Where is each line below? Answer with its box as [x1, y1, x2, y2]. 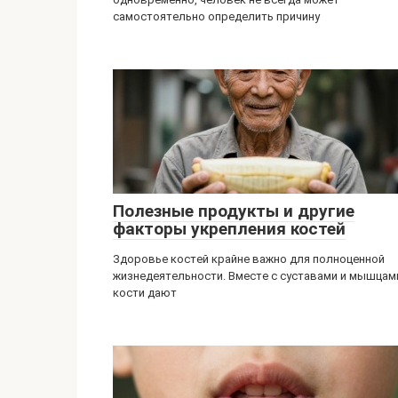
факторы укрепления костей [113, 219, 346, 239]
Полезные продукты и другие [113, 201, 354, 221]
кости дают [113, 286, 177, 299]
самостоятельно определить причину [113, 10, 320, 23]
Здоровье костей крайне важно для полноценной [113, 252, 385, 266]
